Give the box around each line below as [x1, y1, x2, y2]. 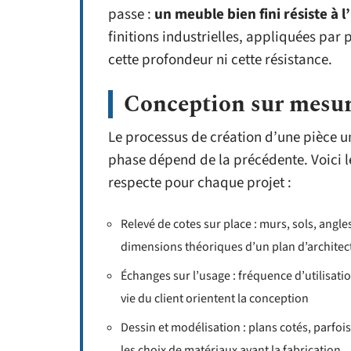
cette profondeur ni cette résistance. [108, 49, 332, 71]
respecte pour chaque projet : [108, 172, 291, 194]
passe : [108, 4, 154, 26]
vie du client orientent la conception [121, 290, 309, 308]
